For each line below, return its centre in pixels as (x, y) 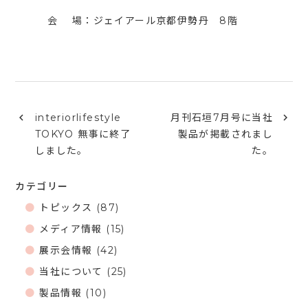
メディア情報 (71, 229)
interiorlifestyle (78, 118)
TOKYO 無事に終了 (83, 134)
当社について (71, 272)
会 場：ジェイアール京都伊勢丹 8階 (127, 21)
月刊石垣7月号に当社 (222, 118)
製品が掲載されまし (225, 134)
